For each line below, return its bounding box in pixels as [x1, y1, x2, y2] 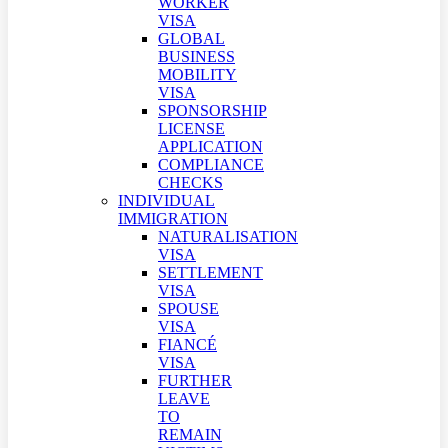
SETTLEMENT [158, 264, 263, 281]
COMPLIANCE [158, 156, 264, 173]
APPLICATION [158, 138, 263, 155]
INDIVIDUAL [118, 192, 215, 209]
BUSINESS [158, 48, 235, 65]
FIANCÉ [158, 336, 217, 353]
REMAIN [158, 426, 222, 443]
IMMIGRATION [118, 210, 228, 227]
